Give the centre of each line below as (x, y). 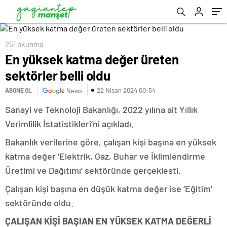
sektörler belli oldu (58, 75)
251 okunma (24, 44)
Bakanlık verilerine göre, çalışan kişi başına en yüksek (111, 142)
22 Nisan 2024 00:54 (126, 90)
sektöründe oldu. (39, 203)
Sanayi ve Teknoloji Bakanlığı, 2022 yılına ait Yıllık (101, 109)
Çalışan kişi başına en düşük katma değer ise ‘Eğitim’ (109, 188)
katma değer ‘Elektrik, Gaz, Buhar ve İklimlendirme (105, 156)
